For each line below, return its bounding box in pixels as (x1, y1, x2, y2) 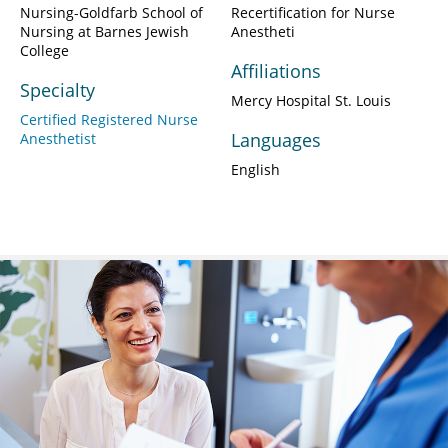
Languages (231, 128, 321, 153)
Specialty (20, 78, 95, 103)
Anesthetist (20, 129, 96, 149)
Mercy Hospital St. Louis (231, 91, 391, 111)
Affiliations (231, 59, 321, 84)
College (20, 41, 69, 61)
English (231, 160, 280, 180)
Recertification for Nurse (231, 3, 395, 23)
